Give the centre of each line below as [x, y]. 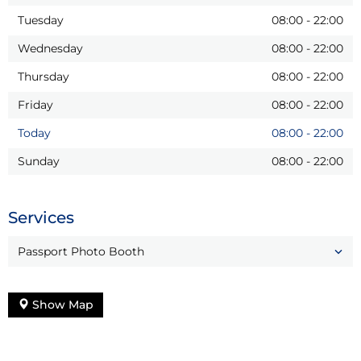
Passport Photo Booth [81, 251]
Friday [35, 104]
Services [41, 217]
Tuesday [41, 20]
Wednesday [50, 48]
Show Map [61, 304]
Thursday [44, 76]
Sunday [39, 161]
